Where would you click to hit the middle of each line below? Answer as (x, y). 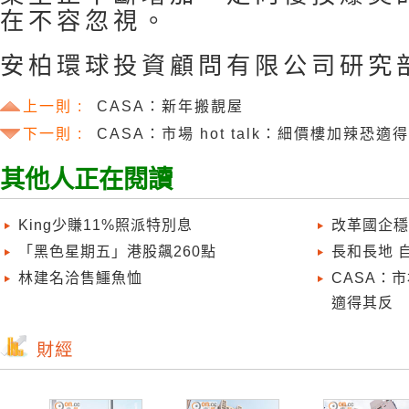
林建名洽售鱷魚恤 (80, 278)
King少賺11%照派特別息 (105, 225)
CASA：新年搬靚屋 (170, 106)
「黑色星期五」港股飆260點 (117, 252)
